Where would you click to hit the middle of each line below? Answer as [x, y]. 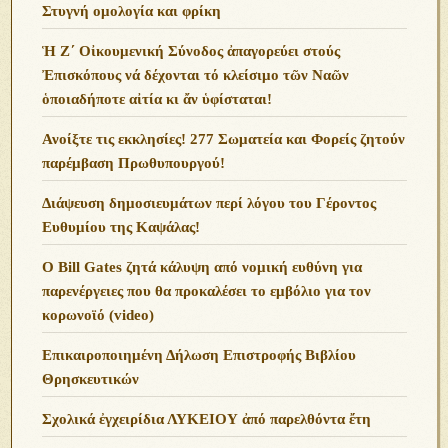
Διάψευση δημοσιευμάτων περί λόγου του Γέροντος [209, 202]
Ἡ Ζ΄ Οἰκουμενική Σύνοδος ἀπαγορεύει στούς [191, 50]
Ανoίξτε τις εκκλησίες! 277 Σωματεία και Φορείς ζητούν [224, 138]
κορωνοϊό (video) [98, 314]
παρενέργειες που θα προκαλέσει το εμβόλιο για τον [207, 290]
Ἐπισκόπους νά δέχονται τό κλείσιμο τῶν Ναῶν [196, 74]
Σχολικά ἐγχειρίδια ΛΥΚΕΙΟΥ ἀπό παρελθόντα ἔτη [207, 418]
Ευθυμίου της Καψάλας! [121, 226]
